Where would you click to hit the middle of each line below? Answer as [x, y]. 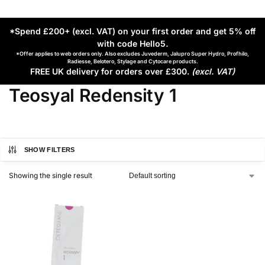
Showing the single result [51, 176]
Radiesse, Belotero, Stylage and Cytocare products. [132, 62]
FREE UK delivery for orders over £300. [111, 72]
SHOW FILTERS [49, 150]
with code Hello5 [131, 44]
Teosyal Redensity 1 [93, 96]
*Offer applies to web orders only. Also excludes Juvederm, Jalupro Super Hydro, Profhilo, [132, 54]
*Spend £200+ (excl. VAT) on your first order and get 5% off [132, 31]
